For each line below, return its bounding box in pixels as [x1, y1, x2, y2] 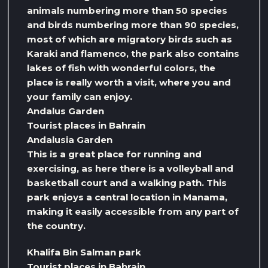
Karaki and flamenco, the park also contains [27, 48, 239, 60]
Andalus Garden [27, 105, 104, 117]
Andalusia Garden [27, 134, 112, 146]
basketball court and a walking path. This [27, 177, 227, 189]
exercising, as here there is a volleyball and [27, 163, 233, 175]
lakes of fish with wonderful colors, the [27, 62, 215, 74]
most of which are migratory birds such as [27, 33, 232, 45]
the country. [27, 220, 86, 232]
